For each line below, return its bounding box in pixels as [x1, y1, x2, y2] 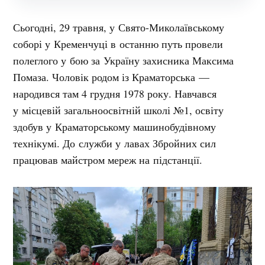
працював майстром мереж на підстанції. [13, 152, 203, 167]
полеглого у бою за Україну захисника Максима [13, 53, 234, 67]
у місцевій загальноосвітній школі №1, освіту [13, 102, 224, 117]
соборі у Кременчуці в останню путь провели [13, 36, 224, 51]
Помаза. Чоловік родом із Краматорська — [13, 69, 210, 84]
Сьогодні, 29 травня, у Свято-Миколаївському [13, 20, 225, 34]
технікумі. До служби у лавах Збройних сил [13, 135, 216, 150]
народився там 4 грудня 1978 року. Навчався [13, 86, 217, 101]
